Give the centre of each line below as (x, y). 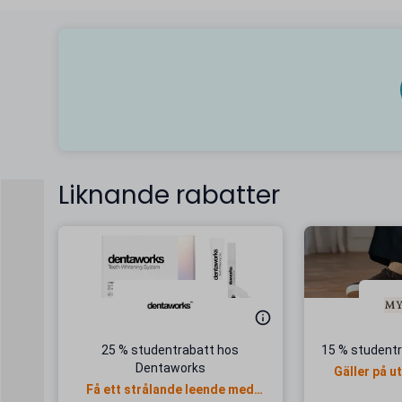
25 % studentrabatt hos (170, 350)
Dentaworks (170, 368)
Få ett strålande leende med (170, 389)
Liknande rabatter (169, 195)
